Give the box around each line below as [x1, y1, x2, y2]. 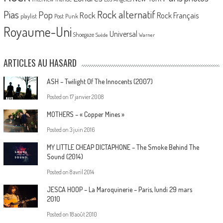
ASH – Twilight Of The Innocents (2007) [46, 77, 153, 86]
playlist [20, 11, 37, 20]
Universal [109, 28, 137, 39]
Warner [138, 31, 155, 38]
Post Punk [54, 11, 78, 20]
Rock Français [156, 10, 199, 20]
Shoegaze [73, 30, 94, 38]
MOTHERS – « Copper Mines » [46, 110, 124, 118]
